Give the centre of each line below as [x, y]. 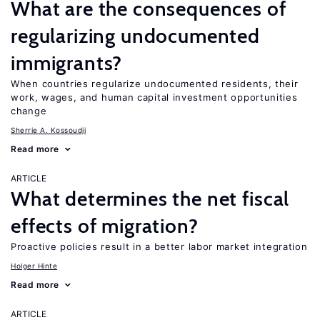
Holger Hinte [34, 266]
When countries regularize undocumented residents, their [155, 84]
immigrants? [67, 63]
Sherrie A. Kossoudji [48, 130]
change [29, 111]
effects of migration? [105, 226]
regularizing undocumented [135, 36]
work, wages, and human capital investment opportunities [154, 97]
